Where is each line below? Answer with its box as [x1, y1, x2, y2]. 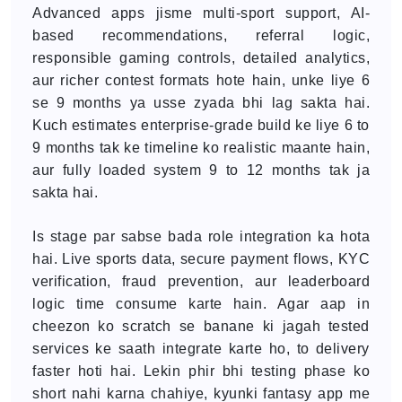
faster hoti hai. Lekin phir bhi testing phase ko [32, 363, 370, 379]
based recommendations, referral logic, [32, 28, 370, 43]
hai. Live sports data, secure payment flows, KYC [32, 251, 370, 267]
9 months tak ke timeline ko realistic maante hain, [32, 140, 370, 155]
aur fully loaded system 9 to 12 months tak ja [32, 162, 370, 178]
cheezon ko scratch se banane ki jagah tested [32, 319, 370, 334]
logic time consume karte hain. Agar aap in [32, 296, 370, 311]
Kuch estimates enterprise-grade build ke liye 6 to [32, 118, 370, 133]
